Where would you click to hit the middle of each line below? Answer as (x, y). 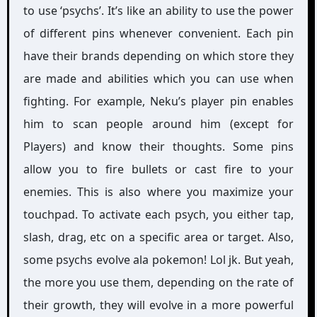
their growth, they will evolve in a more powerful (158, 305)
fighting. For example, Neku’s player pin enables (158, 101)
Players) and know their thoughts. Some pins (158, 146)
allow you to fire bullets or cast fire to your (158, 169)
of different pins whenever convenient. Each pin (158, 33)
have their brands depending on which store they (158, 56)
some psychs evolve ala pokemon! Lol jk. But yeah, (158, 260)
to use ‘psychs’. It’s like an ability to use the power (158, 11)
